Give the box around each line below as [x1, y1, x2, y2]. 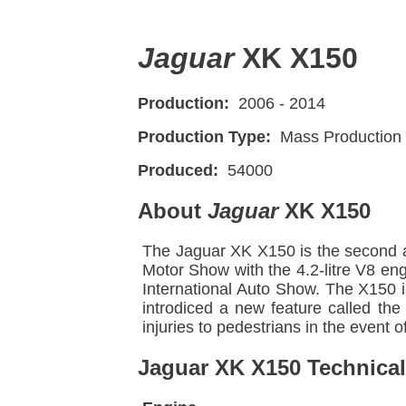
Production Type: [138, 128, 271, 147]
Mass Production [275, 128, 401, 147]
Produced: [138, 161, 218, 180]
